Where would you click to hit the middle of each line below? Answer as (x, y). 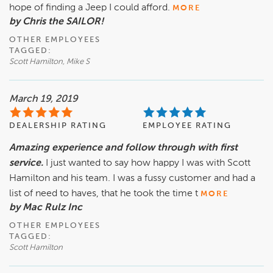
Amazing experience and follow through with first (123, 148)
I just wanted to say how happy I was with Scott (148, 164)
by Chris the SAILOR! (56, 22)
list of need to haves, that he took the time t (104, 194)
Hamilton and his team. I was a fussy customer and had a (132, 179)
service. (27, 164)
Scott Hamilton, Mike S (49, 62)
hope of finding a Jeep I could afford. (90, 8)
